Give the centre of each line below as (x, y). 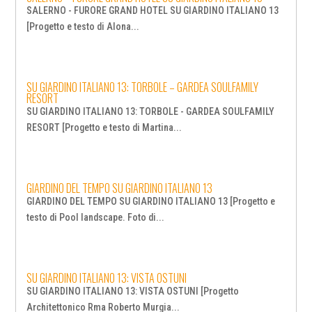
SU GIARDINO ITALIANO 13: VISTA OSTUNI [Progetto (133, 291)
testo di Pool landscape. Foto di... (96, 218)
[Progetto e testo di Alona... (83, 27)
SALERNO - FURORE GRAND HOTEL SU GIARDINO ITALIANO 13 (153, 11)
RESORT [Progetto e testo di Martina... (104, 128)
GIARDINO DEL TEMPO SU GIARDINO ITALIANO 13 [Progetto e (151, 202)
